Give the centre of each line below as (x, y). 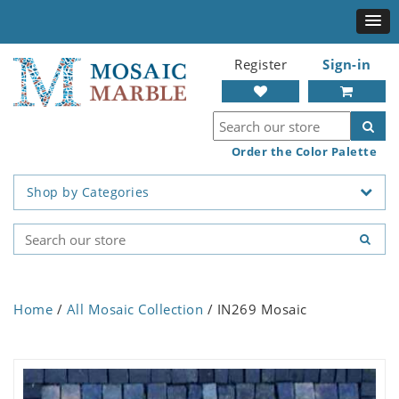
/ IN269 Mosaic (255, 309)
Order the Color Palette (304, 151)
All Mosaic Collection (134, 309)
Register (261, 64)
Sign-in (347, 64)
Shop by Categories (88, 192)
